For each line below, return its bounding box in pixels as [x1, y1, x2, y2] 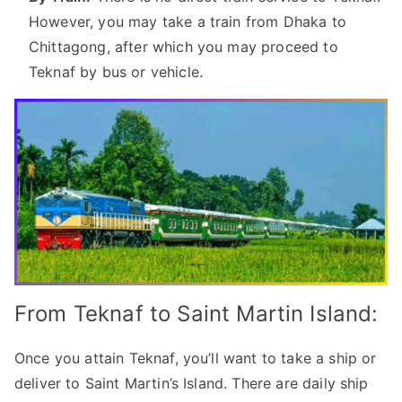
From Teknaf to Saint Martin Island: [14, 301, 379, 327]
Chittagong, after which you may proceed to [29, 38, 338, 56]
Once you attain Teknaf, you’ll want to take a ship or [14, 349, 377, 367]
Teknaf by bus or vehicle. [29, 63, 204, 81]
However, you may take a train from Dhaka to [29, 13, 346, 31]
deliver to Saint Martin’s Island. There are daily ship [14, 374, 369, 392]
